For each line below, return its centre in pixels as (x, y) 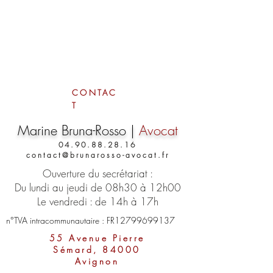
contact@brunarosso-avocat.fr (97, 155)
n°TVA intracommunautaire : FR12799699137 (90, 220)
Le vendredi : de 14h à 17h (97, 201)
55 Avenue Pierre (97, 238)
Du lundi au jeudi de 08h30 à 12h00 (97, 187)
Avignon (97, 261)
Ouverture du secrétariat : (97, 173)
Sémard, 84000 (97, 250)
